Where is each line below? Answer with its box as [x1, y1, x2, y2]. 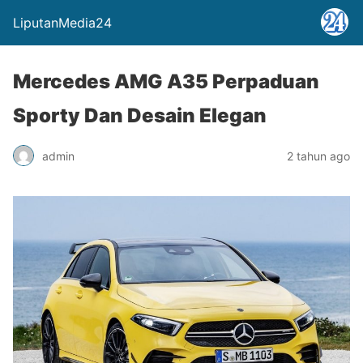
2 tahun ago [287, 148, 350, 163]
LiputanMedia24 [13, 15, 112, 31]
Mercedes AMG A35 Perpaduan [13, 70, 319, 93]
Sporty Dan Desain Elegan [13, 104, 267, 127]
